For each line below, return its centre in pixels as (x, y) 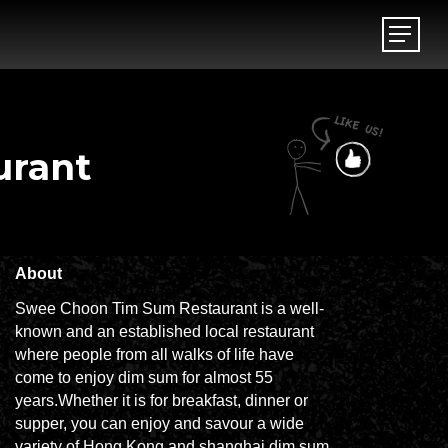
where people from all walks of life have (154, 354)
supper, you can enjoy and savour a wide (159, 423)
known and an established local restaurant (164, 331)
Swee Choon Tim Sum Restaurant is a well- (169, 308)
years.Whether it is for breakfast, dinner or (161, 400)
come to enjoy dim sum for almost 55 (143, 377)
